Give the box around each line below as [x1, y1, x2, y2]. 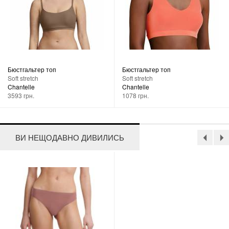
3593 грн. [8, 90, 34, 100]
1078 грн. [122, 90, 149, 100]
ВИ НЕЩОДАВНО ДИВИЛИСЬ [15, 131, 124, 143]
